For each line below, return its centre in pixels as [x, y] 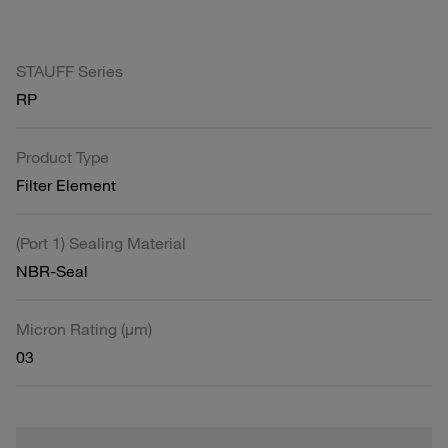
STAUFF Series [69, 70]
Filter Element [66, 184]
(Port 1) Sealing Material [101, 242]
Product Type [62, 156]
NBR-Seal [52, 270]
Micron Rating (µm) [84, 328]
